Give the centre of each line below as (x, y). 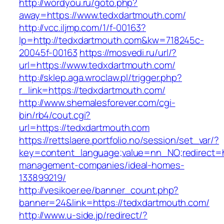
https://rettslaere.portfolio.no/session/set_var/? (119, 140)
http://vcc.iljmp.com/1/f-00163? (82, 28)
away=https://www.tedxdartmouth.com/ (102, 15)
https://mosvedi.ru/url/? (128, 53)
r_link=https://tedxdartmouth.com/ (92, 90)
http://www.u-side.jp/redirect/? (83, 215)
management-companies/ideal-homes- (102, 165)
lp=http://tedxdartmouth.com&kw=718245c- (112, 40)
